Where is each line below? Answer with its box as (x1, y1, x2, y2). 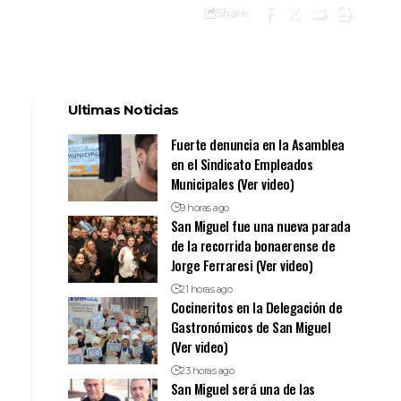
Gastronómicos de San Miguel (170, 317, 331, 337)
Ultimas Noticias (67, 101, 179, 118)
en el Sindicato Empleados (170, 154, 313, 174)
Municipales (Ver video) (170, 174, 294, 193)
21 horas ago (180, 283, 233, 295)
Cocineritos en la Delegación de (170, 297, 343, 317)
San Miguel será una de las (170, 379, 315, 398)
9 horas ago (180, 201, 229, 214)
